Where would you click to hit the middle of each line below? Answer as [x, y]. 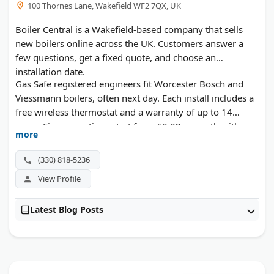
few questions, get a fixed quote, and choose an [116, 58]
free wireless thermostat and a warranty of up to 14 [124, 112]
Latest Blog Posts [67, 210]
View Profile [59, 179]
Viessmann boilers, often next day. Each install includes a [135, 98]
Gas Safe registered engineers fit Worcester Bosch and [129, 84]
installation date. [50, 72]
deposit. [32, 140]
